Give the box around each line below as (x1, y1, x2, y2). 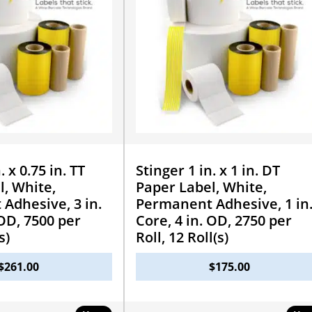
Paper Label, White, (135, 177, 267, 196)
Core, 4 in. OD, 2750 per (135, 210, 292, 230)
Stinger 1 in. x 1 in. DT (135, 160, 280, 180)
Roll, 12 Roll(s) (135, 227, 228, 247)
